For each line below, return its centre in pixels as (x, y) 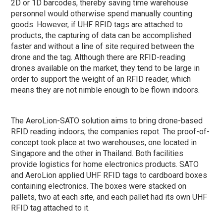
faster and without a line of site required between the (103, 46)
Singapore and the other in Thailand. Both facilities (97, 153)
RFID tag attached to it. (51, 208)
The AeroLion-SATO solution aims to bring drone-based (107, 120)
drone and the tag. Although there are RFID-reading (98, 57)
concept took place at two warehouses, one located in (104, 142)
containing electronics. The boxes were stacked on (99, 186)
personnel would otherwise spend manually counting (102, 13)
